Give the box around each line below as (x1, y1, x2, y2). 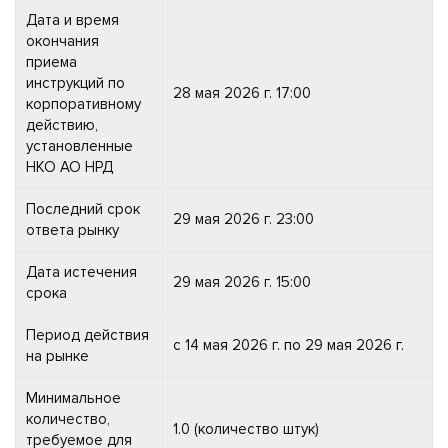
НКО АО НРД (26, 157, 113, 176)
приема (26, 52, 77, 71)
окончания (26, 31, 99, 50)
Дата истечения (26, 262, 137, 281)
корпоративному (26, 94, 141, 113)
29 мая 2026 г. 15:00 (173, 272, 311, 291)
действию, (26, 115, 98, 134)
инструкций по (26, 73, 125, 92)
